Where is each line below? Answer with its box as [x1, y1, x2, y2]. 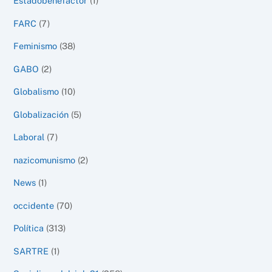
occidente [13, 200, 55, 211]
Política [13, 223, 44, 234]
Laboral [13, 132, 45, 143]
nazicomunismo [13, 154, 76, 165]
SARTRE [13, 245, 49, 256]
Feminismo [13, 41, 58, 52]
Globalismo [13, 86, 59, 97]
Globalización [13, 109, 69, 120]
